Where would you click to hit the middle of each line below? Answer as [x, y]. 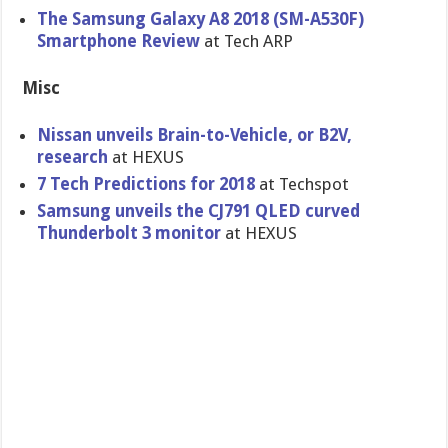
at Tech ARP [247, 41]
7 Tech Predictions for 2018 [146, 184]
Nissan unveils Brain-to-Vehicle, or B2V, [195, 135]
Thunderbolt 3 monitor [129, 233]
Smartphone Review [119, 41]
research [73, 157]
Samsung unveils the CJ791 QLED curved [199, 211]
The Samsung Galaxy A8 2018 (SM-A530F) [201, 19]
